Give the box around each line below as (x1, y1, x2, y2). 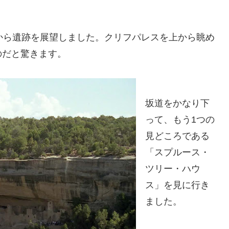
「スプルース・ (145, 147, 210, 157)
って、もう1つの (145, 114, 215, 125)
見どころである (145, 130, 210, 141)
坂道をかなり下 (145, 98, 210, 108)
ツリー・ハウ (145, 163, 200, 174)
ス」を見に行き (145, 179, 210, 190)
